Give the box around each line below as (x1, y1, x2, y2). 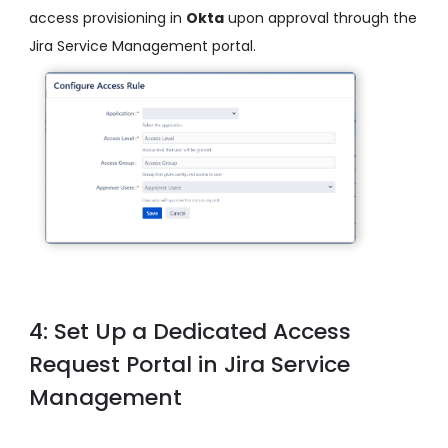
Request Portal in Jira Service (29, 349, 350, 381)
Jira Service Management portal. (29, 36, 256, 57)
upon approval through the (224, 8, 417, 29)
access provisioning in (29, 8, 186, 29)
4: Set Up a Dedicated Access (29, 316, 351, 348)
